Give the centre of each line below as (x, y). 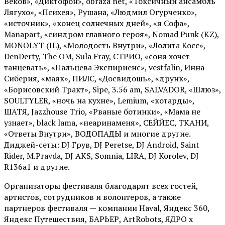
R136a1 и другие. (37, 167)
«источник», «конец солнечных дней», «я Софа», (97, 23)
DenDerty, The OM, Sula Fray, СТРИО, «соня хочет (97, 57)
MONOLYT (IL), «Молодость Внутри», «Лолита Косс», (105, 45)
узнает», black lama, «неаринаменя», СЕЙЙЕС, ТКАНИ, (106, 123)
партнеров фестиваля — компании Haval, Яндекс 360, (107, 208)
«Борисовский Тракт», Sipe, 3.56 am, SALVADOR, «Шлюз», (113, 90)
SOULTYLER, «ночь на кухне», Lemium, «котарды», (99, 101)
